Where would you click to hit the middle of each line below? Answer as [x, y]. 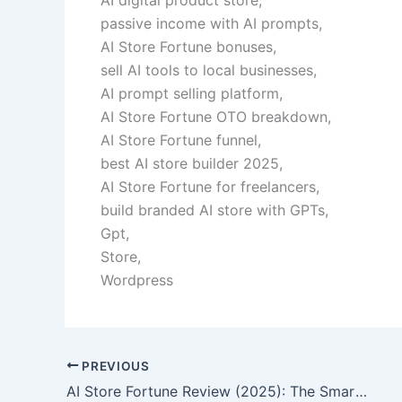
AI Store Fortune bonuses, [188, 46]
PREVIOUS [114, 366]
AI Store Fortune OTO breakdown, [216, 116]
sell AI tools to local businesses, [209, 70]
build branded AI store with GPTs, [214, 210]
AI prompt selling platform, [192, 93]
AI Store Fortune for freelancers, [210, 186]
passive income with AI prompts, [211, 23]
